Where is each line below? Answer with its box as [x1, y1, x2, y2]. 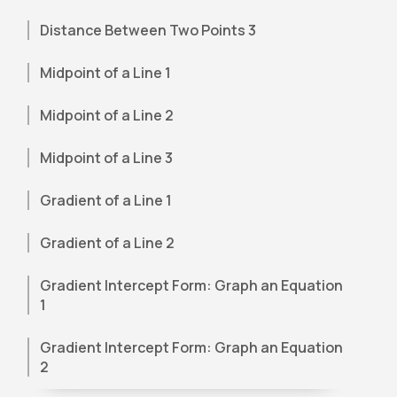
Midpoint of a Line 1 [40, 63, 172, 82]
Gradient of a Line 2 [40, 233, 175, 253]
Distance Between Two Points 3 [40, 20, 257, 40]
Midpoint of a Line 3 [40, 148, 174, 167]
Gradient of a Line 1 [40, 191, 173, 210]
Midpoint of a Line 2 [40, 105, 175, 125]
